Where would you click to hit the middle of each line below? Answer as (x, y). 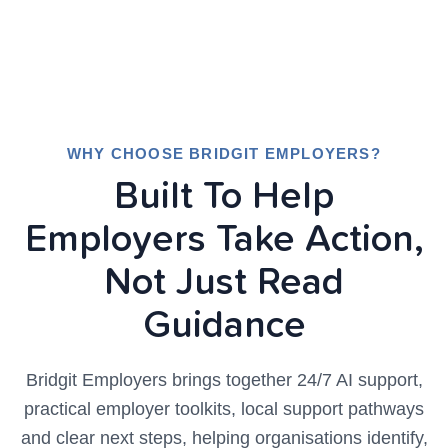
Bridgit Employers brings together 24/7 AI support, (224, 380)
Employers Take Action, (224, 240)
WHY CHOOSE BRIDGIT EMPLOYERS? (224, 153)
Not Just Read (224, 283)
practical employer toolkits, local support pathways (224, 409)
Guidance (224, 326)
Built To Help (224, 197)
